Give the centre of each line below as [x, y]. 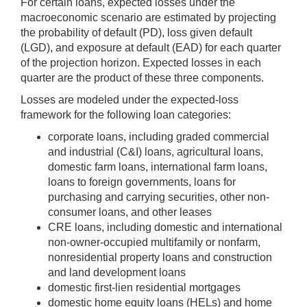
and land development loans [117, 272]
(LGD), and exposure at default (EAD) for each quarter [151, 47]
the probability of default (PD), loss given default [136, 32]
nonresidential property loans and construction [160, 257]
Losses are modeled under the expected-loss [130, 99]
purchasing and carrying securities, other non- [159, 197]
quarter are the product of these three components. [142, 77]
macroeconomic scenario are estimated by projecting [148, 17]
